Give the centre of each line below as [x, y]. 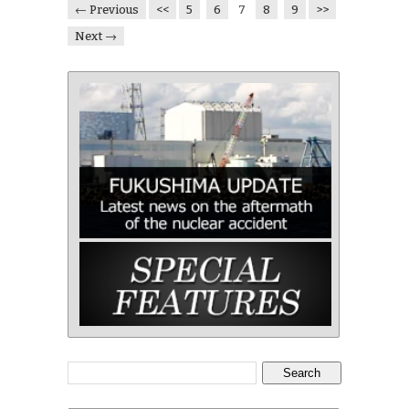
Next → [96, 37]
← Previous [107, 10]
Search [302, 373]
